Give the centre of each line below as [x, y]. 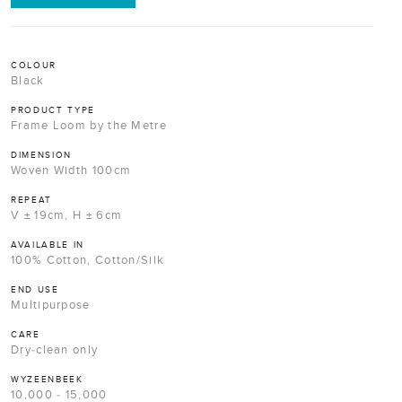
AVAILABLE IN [48, 245]
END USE [35, 290]
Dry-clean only [55, 350]
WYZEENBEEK [47, 380]
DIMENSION [42, 156]
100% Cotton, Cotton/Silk [88, 261]
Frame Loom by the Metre [89, 126]
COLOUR [34, 66]
